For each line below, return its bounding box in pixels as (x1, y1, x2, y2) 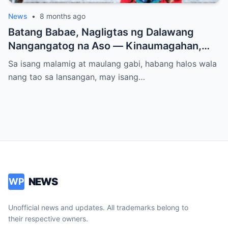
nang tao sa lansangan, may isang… (8, 72, 145, 82)
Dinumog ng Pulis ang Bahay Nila (8, 53, 167, 66)
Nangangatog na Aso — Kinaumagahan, (8, 40, 202, 52)
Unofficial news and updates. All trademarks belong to (8, 203, 188, 212)
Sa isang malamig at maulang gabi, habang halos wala (8, 59, 217, 69)
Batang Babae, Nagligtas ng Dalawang (8, 26, 194, 39)
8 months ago (40, 12, 85, 21)
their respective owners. (8, 214, 88, 223)
